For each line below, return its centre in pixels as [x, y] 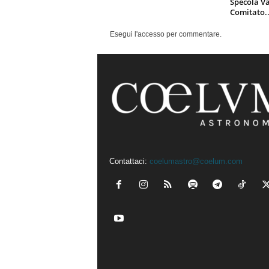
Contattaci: [129, 161]
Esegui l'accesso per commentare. [165, 34]
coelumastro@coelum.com [196, 161]
